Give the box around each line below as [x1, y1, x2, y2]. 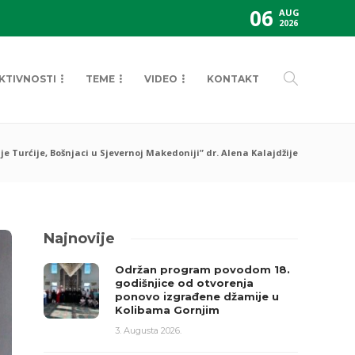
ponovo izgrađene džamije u [115, 290, 280, 303]
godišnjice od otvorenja [115, 277, 254, 289]
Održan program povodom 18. [115, 263, 291, 276]
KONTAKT [207, 73, 259, 85]
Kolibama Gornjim [115, 303, 220, 316]
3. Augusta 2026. [115, 325, 182, 336]
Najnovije [44, 230, 116, 247]
